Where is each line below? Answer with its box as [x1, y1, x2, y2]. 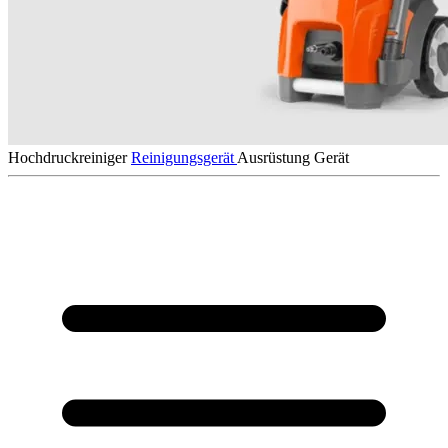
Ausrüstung [237, 148, 310, 166]
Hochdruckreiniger [8, 148, 127, 166]
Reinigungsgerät [131, 148, 237, 166]
